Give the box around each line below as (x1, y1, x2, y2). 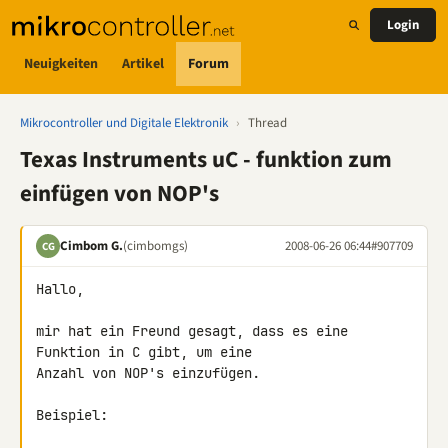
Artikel (122, 53, 164, 74)
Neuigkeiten (24, 53, 98, 74)
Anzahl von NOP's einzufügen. (36, 364, 260, 382)
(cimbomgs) (123, 236, 188, 255)
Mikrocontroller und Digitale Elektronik (20, 114, 228, 132)
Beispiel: (36, 406, 108, 424)
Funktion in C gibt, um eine (36, 343, 260, 361)
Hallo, (36, 280, 84, 298)
